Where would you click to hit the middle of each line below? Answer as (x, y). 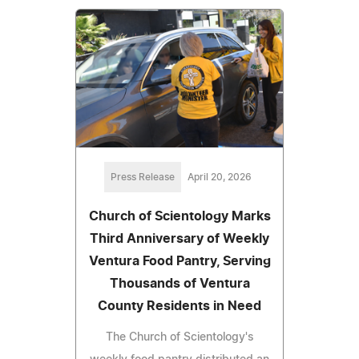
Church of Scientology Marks (179, 216)
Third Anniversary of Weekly (179, 238)
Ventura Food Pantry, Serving (179, 261)
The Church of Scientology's (179, 337)
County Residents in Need (179, 306)
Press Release (143, 177)
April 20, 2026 (220, 177)
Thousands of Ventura (179, 283)
